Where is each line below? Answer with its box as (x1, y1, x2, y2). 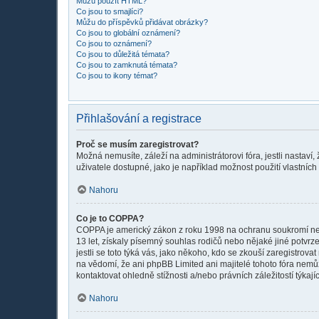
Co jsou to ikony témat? (76, 70, 157, 80)
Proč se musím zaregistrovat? (76, 139, 199, 150)
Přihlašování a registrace (76, 112, 202, 125)
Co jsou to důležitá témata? (76, 49, 169, 58)
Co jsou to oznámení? (76, 38, 152, 48)
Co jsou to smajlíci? (76, 6, 143, 16)
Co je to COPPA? (76, 213, 144, 224)
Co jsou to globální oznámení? (76, 28, 180, 37)
